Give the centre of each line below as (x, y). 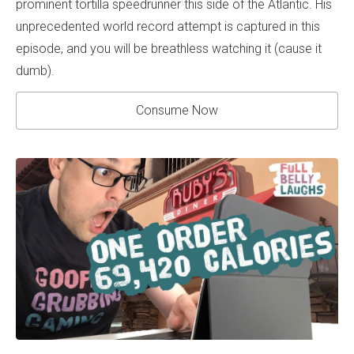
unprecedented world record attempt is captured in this (168, 27)
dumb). (35, 71)
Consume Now (177, 111)
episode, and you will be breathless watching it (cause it (169, 49)
